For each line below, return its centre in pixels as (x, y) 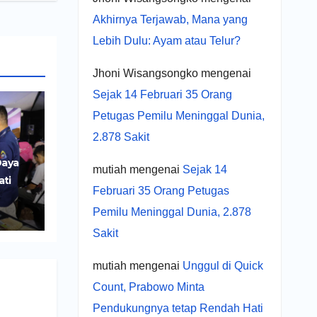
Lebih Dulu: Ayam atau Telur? (166, 40)
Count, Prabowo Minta (148, 287)
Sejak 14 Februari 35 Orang (162, 94)
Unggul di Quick (223, 265)
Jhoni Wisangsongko (145, 73)
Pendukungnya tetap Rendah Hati (178, 308)
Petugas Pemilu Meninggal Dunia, (178, 115)
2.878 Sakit (121, 137)
